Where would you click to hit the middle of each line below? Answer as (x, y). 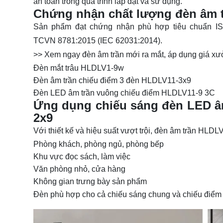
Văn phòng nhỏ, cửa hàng (79, 169)
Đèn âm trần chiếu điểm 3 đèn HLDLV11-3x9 (112, 81)
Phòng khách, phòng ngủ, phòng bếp (99, 144)
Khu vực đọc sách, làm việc (82, 157)
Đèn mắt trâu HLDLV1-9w (79, 68)
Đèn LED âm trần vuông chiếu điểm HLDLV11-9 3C (124, 93)
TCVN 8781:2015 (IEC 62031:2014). (98, 41)
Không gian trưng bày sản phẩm (90, 182)
